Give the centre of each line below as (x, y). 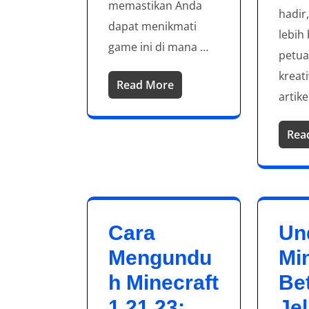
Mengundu (160, 258)
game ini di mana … (158, 47)
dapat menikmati (152, 27)
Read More (145, 85)
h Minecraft (163, 283)
